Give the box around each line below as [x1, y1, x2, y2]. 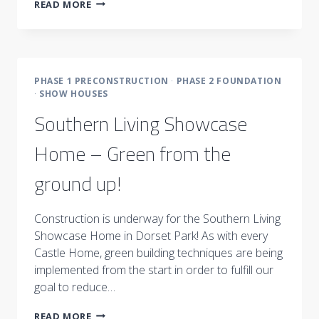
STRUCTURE [90, 34, 150, 48]
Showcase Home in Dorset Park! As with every [34, 227, 268, 244]
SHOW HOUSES [39, 87, 108, 100]
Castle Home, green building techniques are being [34, 244, 283, 261]
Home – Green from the [34, 137, 231, 169]
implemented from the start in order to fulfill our [34, 261, 273, 278]
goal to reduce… [34, 278, 115, 295]
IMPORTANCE [90, 7, 157, 21]
